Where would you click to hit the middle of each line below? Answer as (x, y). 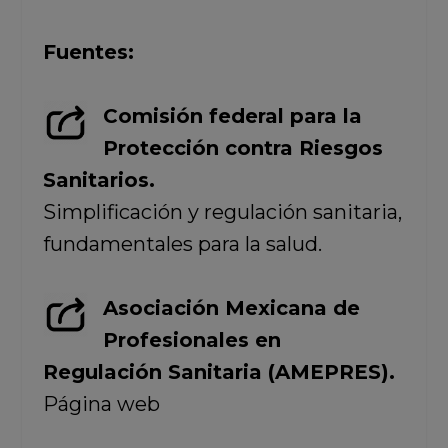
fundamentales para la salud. (182, 243)
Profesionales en (191, 339)
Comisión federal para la (232, 115)
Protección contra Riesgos (242, 147)
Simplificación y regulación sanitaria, (222, 211)
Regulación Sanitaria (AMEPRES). (218, 371)
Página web (101, 403)
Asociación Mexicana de (231, 307)
